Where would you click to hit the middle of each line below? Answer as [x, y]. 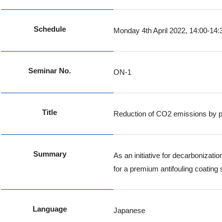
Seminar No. [50, 71]
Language [50, 209]
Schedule [50, 29]
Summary [50, 154]
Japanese [129, 210]
